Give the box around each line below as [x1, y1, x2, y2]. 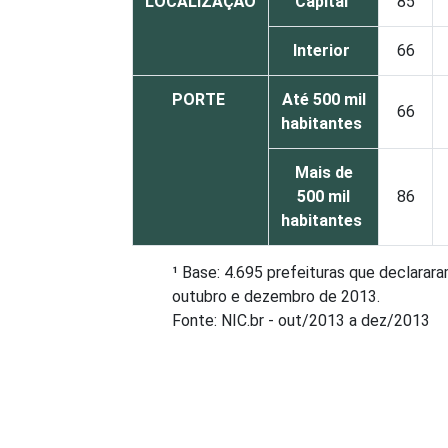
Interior [293, 41, 354, 61]
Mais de [294, 163, 353, 183]
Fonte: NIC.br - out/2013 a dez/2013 [172, 311, 430, 331]
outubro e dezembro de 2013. [172, 287, 384, 307]
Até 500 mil [281, 90, 366, 110]
